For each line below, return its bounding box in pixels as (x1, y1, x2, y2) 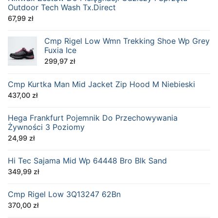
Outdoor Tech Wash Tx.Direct (8, 2, 116, 13)
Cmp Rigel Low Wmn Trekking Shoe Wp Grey (44, 36, 210, 46)
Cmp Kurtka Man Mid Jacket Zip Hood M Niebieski (8, 79, 195, 90)
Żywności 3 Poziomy (8, 122, 85, 132)
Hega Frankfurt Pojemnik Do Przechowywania (8, 113, 178, 123)
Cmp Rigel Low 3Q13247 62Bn (8, 189, 121, 200)
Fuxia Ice (44, 45, 76, 55)
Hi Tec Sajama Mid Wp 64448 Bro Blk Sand (8, 156, 167, 166)
